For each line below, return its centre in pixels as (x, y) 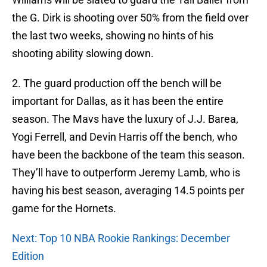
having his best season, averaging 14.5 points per (128, 191)
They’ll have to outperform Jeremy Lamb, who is (126, 173)
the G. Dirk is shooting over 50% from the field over (130, 18)
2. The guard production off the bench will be (117, 83)
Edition (28, 256)
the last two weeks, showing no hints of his (113, 36)
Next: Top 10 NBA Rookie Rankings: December (121, 238)
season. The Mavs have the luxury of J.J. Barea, (125, 119)
